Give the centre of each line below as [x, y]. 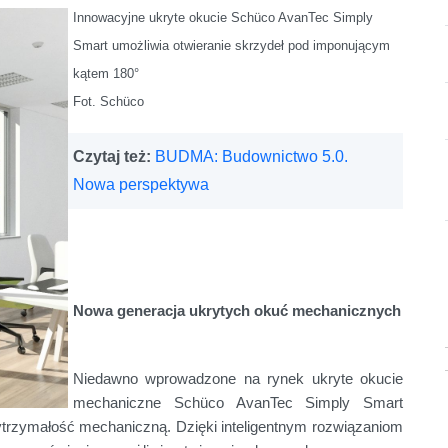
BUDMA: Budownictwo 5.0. [251, 157]
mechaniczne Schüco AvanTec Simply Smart [238, 403]
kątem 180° [106, 74]
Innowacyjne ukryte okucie [150, 18]
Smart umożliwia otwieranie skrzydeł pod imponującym [231, 46]
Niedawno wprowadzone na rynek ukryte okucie [238, 379]
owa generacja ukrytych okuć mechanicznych [242, 311]
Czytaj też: [114, 157]
